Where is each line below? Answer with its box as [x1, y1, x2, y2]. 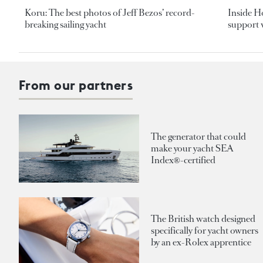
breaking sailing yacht [25, 18, 106, 31]
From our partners [19, 77, 133, 94]
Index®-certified [151, 154, 215, 167]
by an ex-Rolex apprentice [151, 236, 251, 249]
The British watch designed [151, 213, 255, 225]
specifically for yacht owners [151, 224, 258, 237]
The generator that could [151, 130, 246, 143]
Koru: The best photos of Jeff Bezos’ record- [25, 6, 195, 19]
